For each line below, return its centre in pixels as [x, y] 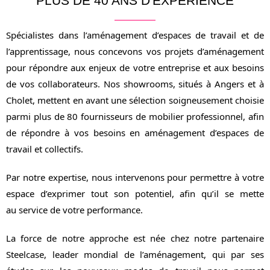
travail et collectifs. [45, 149]
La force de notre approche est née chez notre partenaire [135, 238]
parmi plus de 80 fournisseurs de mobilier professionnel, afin [135, 117]
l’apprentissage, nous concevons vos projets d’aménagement [135, 52]
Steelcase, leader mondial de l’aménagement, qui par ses [135, 255]
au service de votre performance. [74, 210]
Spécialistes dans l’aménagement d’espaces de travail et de [135, 35]
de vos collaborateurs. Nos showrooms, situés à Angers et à [135, 84]
